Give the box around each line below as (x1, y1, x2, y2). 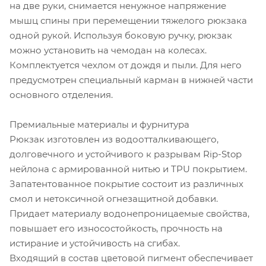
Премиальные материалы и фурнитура (9, 118, 189, 130)
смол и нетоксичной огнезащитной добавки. (9, 192, 218, 204)
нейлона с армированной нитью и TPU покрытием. (9, 163, 247, 175)
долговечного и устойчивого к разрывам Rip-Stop (9, 148, 242, 160)
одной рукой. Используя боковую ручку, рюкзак (9, 29, 232, 41)
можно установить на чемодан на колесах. (9, 44, 207, 56)
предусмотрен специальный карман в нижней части (9, 74, 253, 85)
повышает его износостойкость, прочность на (9, 222, 223, 234)
